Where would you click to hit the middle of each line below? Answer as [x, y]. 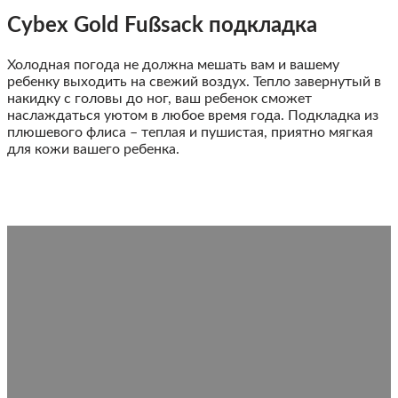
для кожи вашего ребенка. [93, 149]
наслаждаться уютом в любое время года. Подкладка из [193, 115]
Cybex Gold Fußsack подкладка [162, 25]
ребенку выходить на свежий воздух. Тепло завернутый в [194, 81]
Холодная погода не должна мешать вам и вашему [173, 64]
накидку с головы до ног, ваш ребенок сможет [159, 98]
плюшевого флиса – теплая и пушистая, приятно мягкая [190, 132]
